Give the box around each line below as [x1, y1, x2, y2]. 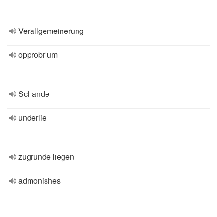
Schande [18, 88, 49, 99]
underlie [18, 112, 46, 123]
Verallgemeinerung [18, 25, 84, 36]
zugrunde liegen [18, 151, 74, 162]
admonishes [18, 175, 61, 186]
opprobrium [18, 49, 58, 60]
